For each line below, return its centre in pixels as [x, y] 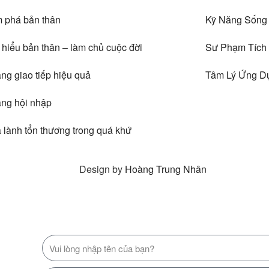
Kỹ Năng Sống [236, 20]
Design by [102, 169]
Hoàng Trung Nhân [166, 169]
